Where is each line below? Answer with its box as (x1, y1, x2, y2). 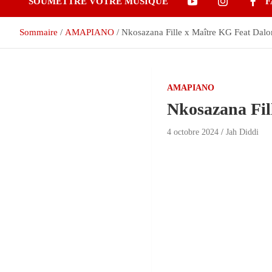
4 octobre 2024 (167, 127, 219, 137)
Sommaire (19, 27, 58, 37)
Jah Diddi (226, 127, 259, 137)
